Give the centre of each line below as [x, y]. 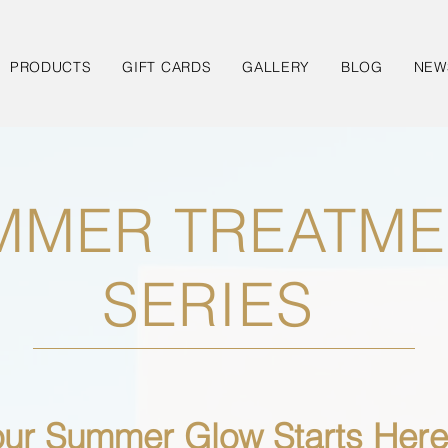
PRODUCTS [50, 67]
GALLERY [276, 67]
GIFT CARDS [167, 67]
